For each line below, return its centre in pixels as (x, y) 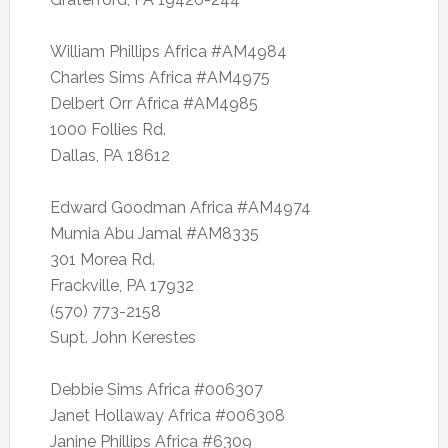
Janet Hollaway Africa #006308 (167, 415)
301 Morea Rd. (102, 259)
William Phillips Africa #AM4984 (168, 51)
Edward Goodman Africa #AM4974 (180, 207)
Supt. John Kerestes (122, 337)
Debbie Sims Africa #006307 (156, 389)
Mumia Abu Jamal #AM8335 (154, 233)
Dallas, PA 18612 (109, 155)
